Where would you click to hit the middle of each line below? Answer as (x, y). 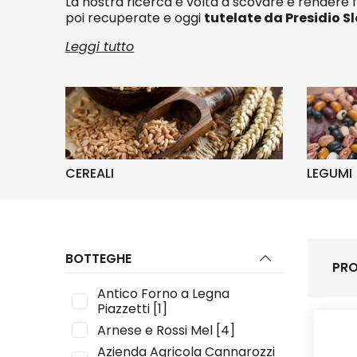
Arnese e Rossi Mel (155, 330)
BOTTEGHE (99, 258)
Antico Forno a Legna (164, 293)
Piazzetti (124, 308)
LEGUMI (329, 173)
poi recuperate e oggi (135, 18)
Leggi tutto (100, 47)
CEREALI (90, 173)
